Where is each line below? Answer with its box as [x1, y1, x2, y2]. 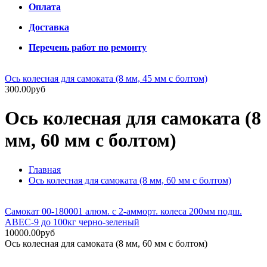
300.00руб [5, 84, 45, 94]
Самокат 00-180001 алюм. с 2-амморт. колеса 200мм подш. [5, 206, 242, 216]
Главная [29, 164, 61, 175]
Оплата [29, 2, 61, 12]
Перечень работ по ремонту [29, 42, 147, 52]
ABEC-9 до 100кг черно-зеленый [5, 216, 139, 227]
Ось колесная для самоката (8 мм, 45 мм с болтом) [5, 73, 207, 83]
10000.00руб [5, 227, 55, 238]
